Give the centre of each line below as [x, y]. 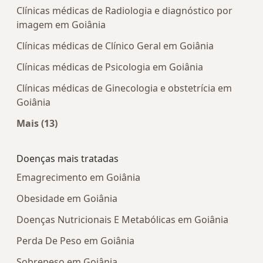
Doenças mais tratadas [68, 159]
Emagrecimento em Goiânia [78, 178]
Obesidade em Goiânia [67, 199]
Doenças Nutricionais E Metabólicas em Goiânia [122, 220]
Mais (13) [37, 124]
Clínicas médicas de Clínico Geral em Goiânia [115, 46]
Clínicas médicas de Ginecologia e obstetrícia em [124, 88]
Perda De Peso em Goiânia [75, 241]
